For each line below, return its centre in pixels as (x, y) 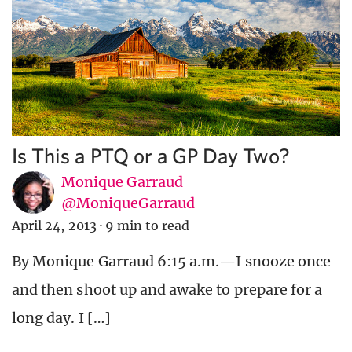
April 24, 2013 (54, 226)
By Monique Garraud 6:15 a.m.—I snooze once (172, 262)
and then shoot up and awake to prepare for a (167, 290)
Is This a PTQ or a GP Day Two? (151, 156)
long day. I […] (61, 318)
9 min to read (147, 226)
